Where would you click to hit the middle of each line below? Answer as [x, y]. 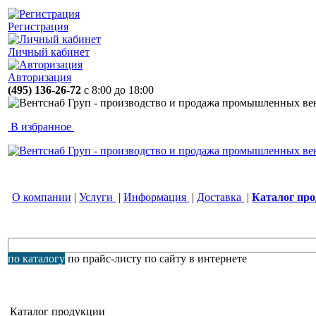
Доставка [220, 197]
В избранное [41, 127]
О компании [42, 197]
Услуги [97, 197]
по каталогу [36, 259]
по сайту [165, 259]
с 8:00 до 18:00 [119, 90]
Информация [156, 197]
